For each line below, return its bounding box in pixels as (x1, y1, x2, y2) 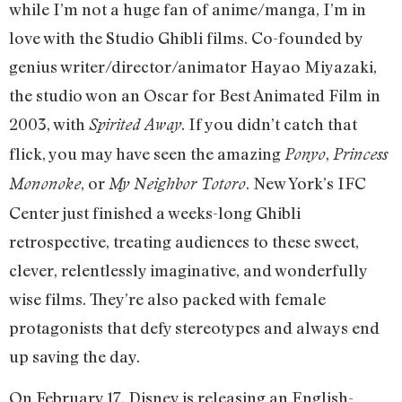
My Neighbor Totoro (109, 173, 246, 193)
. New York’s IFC (246, 172, 366, 193)
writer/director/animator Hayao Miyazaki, (60, 56, 377, 76)
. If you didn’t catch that (181, 113, 357, 134)
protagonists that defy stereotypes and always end (9, 317, 380, 337)
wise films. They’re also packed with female (9, 288, 326, 309)
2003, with (9, 113, 89, 134)
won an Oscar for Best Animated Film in (85, 84, 380, 105)
